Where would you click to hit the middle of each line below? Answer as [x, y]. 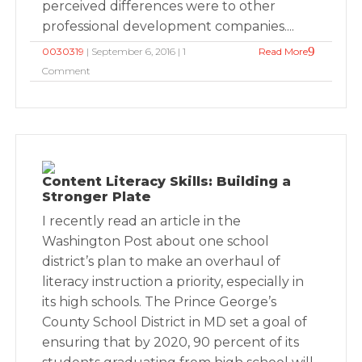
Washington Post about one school [156, 241]
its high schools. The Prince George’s [160, 302]
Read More [283, 51]
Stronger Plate [97, 197]
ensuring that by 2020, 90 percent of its [171, 342]
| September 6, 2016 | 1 [135, 51]
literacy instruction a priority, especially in [173, 282]
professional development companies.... [168, 26]
